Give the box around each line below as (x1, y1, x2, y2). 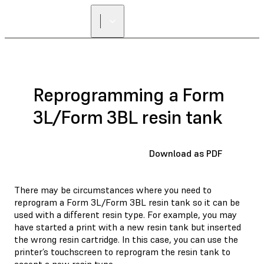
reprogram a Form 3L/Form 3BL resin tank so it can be (14, 196, 240, 208)
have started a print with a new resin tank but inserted (14, 220, 241, 233)
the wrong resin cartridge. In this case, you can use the (14, 233, 238, 245)
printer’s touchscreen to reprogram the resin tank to (14, 245, 230, 258)
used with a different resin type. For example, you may (14, 208, 237, 220)
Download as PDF (149, 147, 222, 159)
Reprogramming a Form (33, 83, 224, 107)
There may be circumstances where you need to (14, 183, 212, 196)
